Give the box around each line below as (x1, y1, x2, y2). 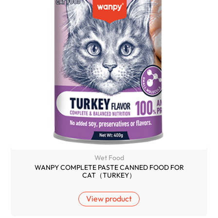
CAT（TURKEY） (82, 170, 136, 180)
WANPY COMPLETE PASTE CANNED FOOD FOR (34, 163, 184, 172)
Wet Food (94, 153, 124, 163)
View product (86, 193, 132, 203)
